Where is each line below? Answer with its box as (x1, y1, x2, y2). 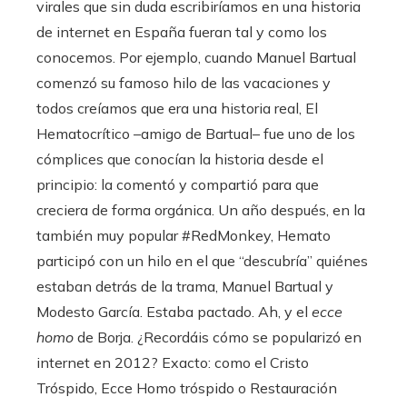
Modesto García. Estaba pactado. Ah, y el (36, 303, 312, 322)
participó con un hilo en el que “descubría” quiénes (36, 252, 368, 271)
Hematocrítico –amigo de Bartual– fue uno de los (36, 124, 355, 144)
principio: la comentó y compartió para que (36, 175, 319, 194)
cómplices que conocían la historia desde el (36, 150, 323, 169)
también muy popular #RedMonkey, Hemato (36, 226, 331, 245)
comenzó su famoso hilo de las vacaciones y (36, 74, 331, 93)
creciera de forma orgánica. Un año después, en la (36, 201, 365, 220)
